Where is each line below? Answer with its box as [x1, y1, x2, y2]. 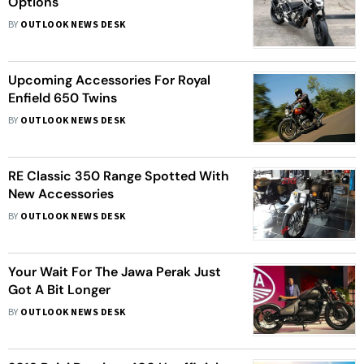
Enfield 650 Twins [8, 89, 117, 106]
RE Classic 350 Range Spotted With [8, 167, 229, 184]
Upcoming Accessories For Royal [8, 71, 210, 89]
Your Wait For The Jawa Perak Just [8, 263, 221, 280]
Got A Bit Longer [8, 281, 110, 298]
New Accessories [8, 185, 114, 202]
